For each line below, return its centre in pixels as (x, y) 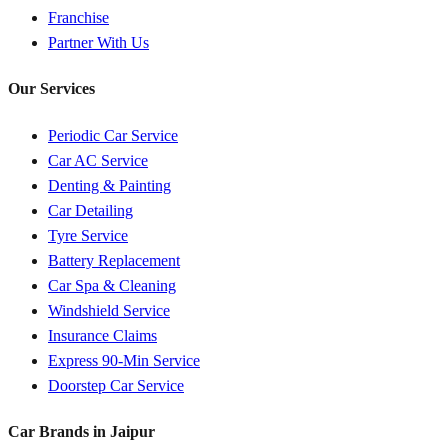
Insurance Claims (102, 335)
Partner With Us (98, 43)
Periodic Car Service (113, 135)
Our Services (51, 89)
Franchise (78, 18)
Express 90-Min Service (124, 360)
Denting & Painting (109, 185)
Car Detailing (90, 210)
